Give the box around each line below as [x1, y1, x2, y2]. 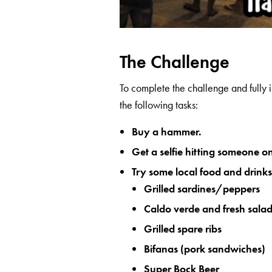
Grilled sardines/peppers [144, 182, 260, 196]
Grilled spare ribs [144, 222, 222, 236]
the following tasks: [120, 98, 199, 112]
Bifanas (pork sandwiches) [144, 242, 265, 256]
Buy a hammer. [132, 124, 202, 139]
